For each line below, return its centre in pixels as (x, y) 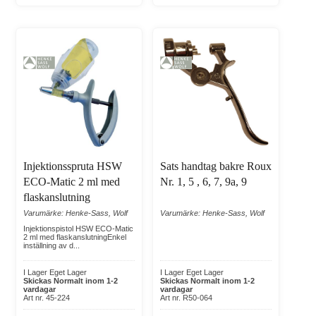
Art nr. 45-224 (47, 298)
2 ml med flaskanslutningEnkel (75, 237)
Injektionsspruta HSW (73, 166)
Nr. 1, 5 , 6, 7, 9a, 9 (203, 182)
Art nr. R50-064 (186, 298)
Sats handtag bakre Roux (216, 166)
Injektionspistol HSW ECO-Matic (78, 229)
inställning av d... (51, 246)
